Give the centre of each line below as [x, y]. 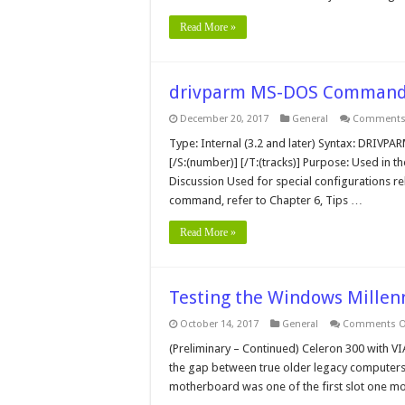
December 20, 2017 [224, 119]
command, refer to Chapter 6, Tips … [266, 200]
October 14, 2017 [219, 324]
